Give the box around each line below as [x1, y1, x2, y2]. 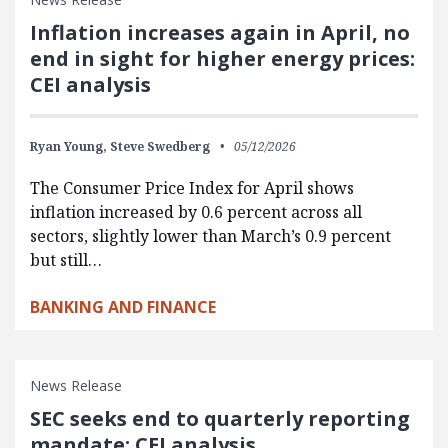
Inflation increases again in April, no [30, 18, 410, 46]
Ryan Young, [30, 137, 107, 155]
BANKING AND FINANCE [30, 295, 216, 318]
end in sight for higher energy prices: [30, 44, 415, 72]
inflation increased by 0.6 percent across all [30, 200, 362, 223]
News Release [30, 375, 122, 395]
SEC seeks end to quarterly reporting [30, 404, 410, 432]
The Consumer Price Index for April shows [30, 176, 354, 199]
